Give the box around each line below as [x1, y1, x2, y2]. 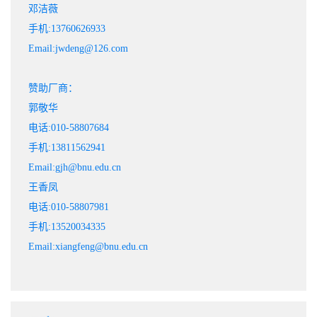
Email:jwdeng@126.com [28, 43, 128, 54]
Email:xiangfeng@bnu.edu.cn [28, 241, 148, 253]
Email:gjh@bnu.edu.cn [28, 162, 121, 173]
